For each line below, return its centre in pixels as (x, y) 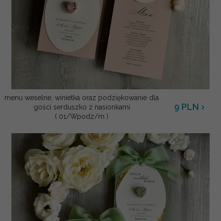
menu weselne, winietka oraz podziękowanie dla (82, 98)
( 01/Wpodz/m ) (82, 117)
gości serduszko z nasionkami (82, 107)
